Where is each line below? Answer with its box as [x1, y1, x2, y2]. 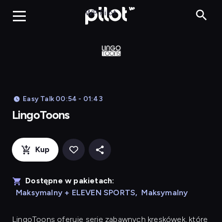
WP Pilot [85, 7, 117, 17]
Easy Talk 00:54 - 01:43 [23, 95, 103, 103]
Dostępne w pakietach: [25, 176, 114, 185]
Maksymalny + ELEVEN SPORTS [16, 188, 136, 197]
